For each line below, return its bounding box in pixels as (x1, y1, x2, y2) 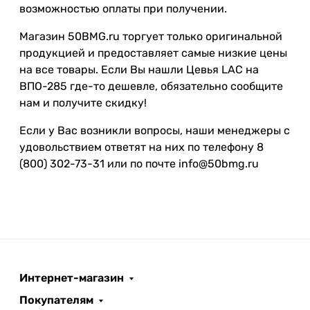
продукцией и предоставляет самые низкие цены (19, 46, 287, 60)
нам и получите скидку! (19, 96, 147, 109)
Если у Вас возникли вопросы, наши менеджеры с (19, 124, 290, 137)
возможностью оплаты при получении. (19, 2, 227, 15)
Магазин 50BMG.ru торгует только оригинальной (19, 30, 282, 43)
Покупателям (19, 293, 93, 307)
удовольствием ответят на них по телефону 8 (19, 140, 264, 154)
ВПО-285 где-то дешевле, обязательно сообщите (19, 80, 283, 93)
